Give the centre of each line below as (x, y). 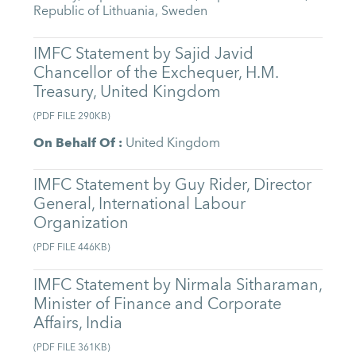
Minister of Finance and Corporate (158, 304)
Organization (81, 223)
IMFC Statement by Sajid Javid (144, 53)
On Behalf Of (75, 143)
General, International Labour (140, 204)
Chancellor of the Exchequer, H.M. (156, 72)
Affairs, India (78, 323)
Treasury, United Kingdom (128, 91)
